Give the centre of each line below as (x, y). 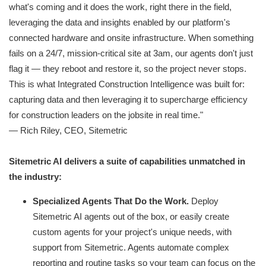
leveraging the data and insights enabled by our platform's (120, 23)
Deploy (205, 201)
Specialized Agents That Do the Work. (112, 201)
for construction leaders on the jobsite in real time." (106, 115)
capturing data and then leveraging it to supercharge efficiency (128, 100)
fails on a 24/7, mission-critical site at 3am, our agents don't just (131, 53)
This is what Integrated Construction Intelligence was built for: (127, 84)
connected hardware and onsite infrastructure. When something (131, 38)
